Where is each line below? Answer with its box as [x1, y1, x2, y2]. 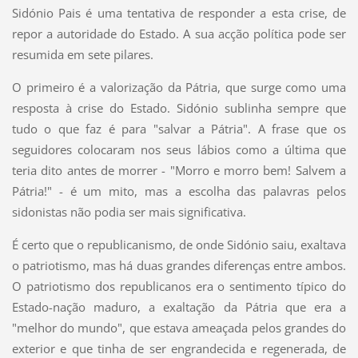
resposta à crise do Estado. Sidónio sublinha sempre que [11, 99, 347, 116]
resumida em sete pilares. [11, 46, 153, 62]
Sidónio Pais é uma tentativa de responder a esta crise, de [11, 4, 347, 21]
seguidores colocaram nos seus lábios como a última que [11, 141, 347, 157]
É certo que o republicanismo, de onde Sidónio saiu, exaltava [11, 236, 347, 253]
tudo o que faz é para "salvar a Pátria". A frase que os [11, 120, 347, 137]
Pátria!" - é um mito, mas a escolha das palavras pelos [11, 182, 347, 199]
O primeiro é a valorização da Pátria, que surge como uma [11, 78, 347, 95]
